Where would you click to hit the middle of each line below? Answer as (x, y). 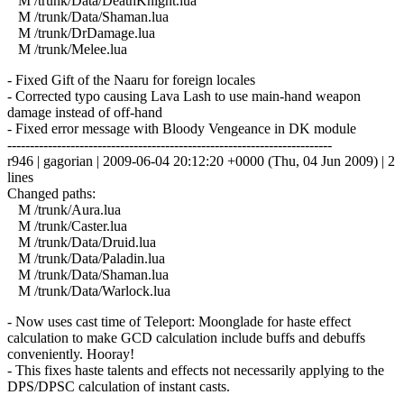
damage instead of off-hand (85, 112)
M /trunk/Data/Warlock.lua (89, 290)
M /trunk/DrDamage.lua (81, 32)
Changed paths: (51, 193)
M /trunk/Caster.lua (67, 225)
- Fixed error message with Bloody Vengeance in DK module (182, 128)
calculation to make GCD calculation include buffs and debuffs (186, 337)
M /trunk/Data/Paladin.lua (86, 258)
